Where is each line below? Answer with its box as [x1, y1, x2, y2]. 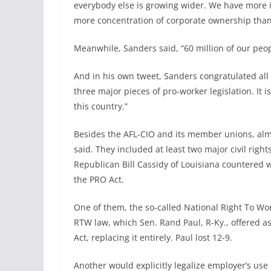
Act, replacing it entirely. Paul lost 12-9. [74, 232, 232, 244]
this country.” [74, 100, 128, 113]
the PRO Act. [74, 174, 124, 186]
